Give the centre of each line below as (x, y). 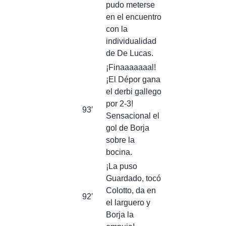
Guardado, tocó (133, 178)
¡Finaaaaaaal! (131, 67)
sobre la (120, 140)
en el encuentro (134, 17)
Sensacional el (133, 116)
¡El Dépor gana (133, 79)
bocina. (119, 152)
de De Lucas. (130, 53)
